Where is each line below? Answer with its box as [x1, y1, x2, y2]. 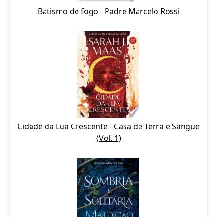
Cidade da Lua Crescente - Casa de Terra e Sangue [17, 121, 200, 132]
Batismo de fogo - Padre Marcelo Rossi [37, 6, 180, 16]
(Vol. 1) [96, 133, 121, 143]
